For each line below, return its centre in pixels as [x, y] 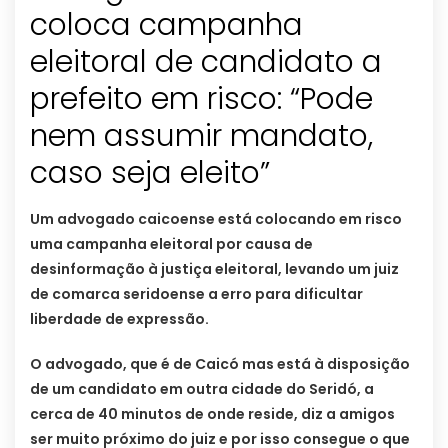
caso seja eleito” [150, 173]
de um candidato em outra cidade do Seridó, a [202, 389]
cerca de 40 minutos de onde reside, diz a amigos [212, 414]
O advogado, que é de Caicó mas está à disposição [220, 364]
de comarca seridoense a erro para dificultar [196, 294]
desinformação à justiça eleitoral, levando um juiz [214, 269]
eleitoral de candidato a [206, 62]
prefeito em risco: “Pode [201, 99]
